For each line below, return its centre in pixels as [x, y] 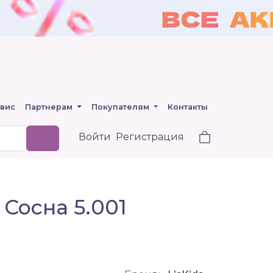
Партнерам [50, 107]
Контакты [188, 107]
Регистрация [150, 137]
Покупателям [121, 107]
